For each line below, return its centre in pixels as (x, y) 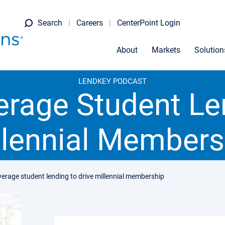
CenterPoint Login (149, 23)
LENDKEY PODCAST (113, 81)
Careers (90, 23)
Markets (166, 50)
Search (50, 23)
